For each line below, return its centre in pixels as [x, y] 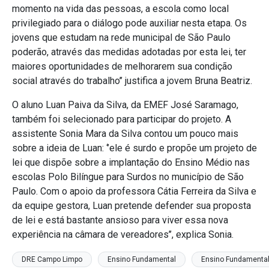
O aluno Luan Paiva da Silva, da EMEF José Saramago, [125, 105]
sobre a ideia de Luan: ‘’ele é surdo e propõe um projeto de [134, 148]
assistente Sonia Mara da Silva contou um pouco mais [125, 134]
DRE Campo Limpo [52, 260]
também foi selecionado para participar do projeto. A [122, 119]
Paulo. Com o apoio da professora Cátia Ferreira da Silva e [134, 192]
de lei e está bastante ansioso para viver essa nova [120, 220]
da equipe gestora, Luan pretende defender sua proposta [131, 206]
